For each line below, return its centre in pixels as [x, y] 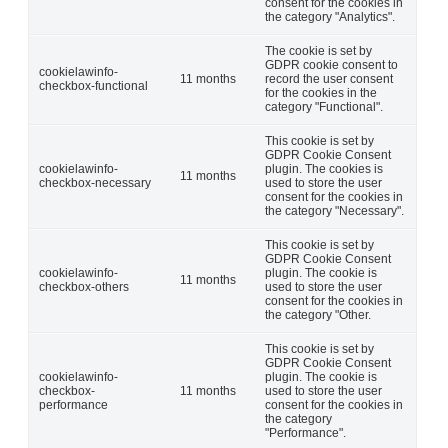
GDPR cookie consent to [331, 64]
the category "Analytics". [330, 16]
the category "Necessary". [334, 210]
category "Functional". [324, 106]
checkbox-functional [93, 85]
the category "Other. [318, 314]
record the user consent [329, 78]
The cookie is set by [318, 50]
